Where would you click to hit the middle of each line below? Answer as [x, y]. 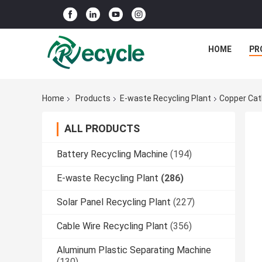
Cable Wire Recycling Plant [112, 226]
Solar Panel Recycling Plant [114, 202]
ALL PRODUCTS [102, 129]
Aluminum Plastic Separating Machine [134, 250]
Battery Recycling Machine [112, 154]
